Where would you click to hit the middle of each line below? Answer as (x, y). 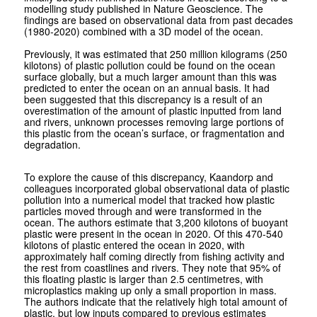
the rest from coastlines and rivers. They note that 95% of (152, 268)
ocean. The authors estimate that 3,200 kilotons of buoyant (156, 223)
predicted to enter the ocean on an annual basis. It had (146, 88)
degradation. (52, 145)
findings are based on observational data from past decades (158, 20)
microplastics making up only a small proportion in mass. (150, 290)
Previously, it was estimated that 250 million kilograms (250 (155, 54)
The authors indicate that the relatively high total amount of (155, 302)
